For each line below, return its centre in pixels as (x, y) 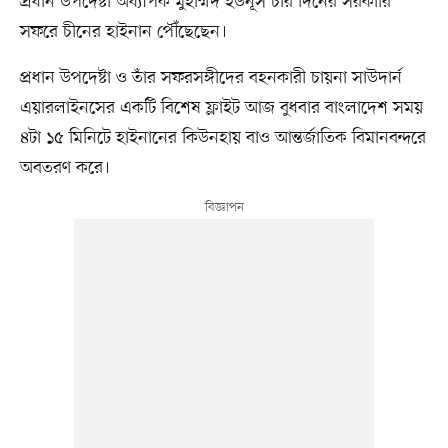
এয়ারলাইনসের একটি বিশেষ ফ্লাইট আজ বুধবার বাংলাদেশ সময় (221, 107)
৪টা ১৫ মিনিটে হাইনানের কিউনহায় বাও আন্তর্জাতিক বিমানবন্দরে (222, 137)
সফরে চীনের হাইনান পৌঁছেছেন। (123, 31)
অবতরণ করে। (64, 167)
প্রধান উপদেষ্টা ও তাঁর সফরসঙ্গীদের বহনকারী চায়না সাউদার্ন (210, 77)
